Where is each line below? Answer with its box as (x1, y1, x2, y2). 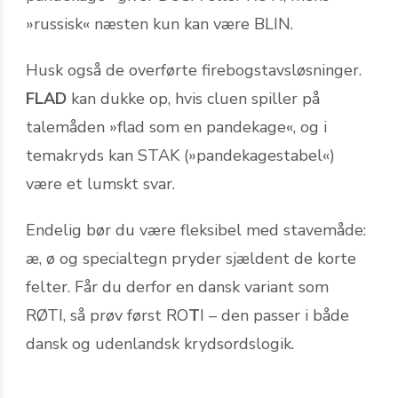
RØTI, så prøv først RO (26, 304, 188, 326)
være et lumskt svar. (26, 172, 175, 195)
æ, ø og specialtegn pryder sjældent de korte (26, 247, 356, 269)
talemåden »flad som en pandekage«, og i (26, 115, 327, 138)
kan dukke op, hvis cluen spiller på (67, 87, 320, 109)
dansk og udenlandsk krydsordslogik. (26, 332, 294, 354)
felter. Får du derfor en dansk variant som (26, 275, 329, 298)
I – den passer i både (200, 304, 349, 326)
